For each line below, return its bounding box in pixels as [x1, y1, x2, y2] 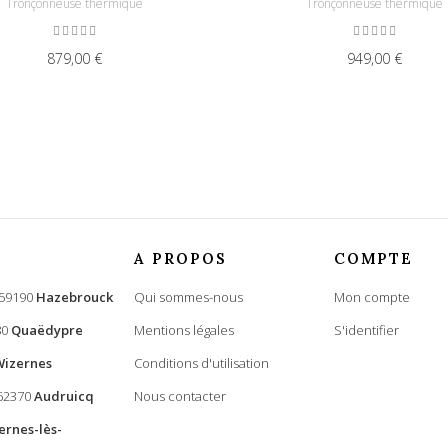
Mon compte [334, 288, 410, 307]
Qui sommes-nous [134, 288, 243, 307]
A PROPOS [134, 249, 227, 269]
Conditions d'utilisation [134, 354, 269, 373]
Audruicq [34, 387, 94, 406]
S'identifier [334, 321, 399, 340]
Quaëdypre [11, 321, 83, 340]
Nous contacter [134, 387, 226, 406]
